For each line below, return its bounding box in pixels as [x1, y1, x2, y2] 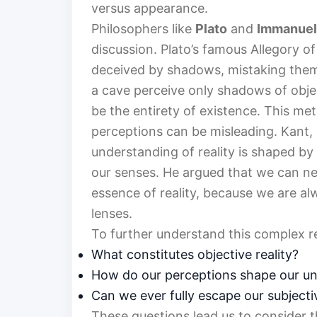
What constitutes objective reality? [91, 247, 299, 263]
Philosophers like [91, 21, 195, 37]
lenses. [91, 206, 132, 221]
